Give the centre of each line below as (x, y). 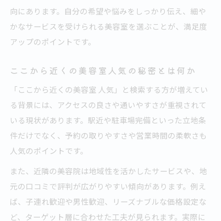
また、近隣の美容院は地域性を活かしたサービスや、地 (109, 171)
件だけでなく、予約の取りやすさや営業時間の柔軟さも (109, 135)
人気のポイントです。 (49, 151)
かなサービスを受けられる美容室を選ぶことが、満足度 (109, 26)
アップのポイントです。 (53, 42)
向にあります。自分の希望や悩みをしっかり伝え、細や (108, 11)
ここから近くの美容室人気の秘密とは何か (103, 71)
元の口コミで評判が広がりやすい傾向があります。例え (108, 186)
